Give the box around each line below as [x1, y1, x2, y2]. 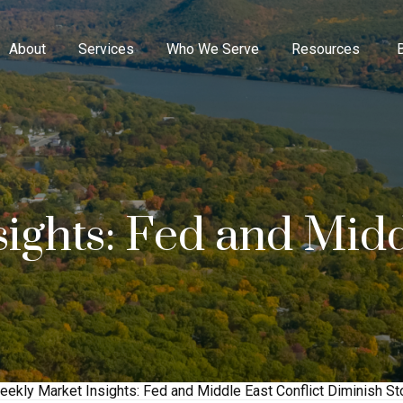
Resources [291, 40, 361, 58]
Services [78, 40, 135, 58]
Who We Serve [166, 40, 260, 58]
